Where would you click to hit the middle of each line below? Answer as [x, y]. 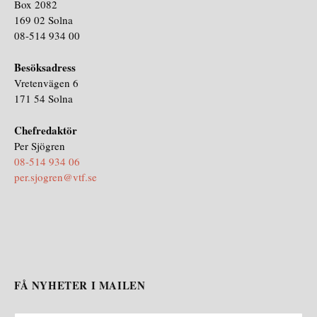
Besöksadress [45, 68]
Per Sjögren [40, 146]
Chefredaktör [46, 131]
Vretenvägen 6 [46, 83]
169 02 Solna [44, 20]
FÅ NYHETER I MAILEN [80, 286]
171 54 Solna [44, 99]
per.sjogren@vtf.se [56, 177]
